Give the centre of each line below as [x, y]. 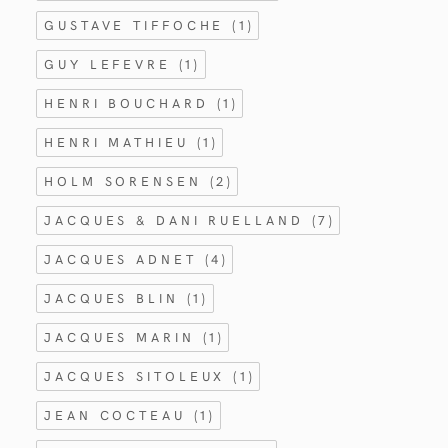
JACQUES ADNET [124, 259]
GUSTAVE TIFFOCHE [138, 25]
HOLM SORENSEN [127, 181]
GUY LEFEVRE [111, 64]
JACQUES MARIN [123, 337]
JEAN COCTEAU [119, 415]
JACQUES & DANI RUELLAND [178, 220]
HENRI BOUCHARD [130, 103]
